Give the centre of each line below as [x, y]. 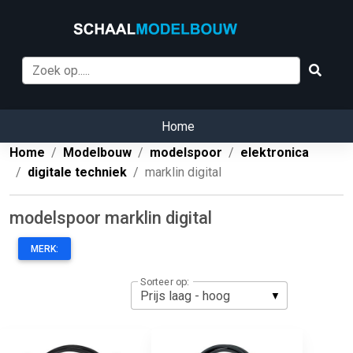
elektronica [275, 153]
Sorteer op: [165, 282]
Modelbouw [97, 153]
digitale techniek [77, 173]
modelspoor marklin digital [111, 218]
